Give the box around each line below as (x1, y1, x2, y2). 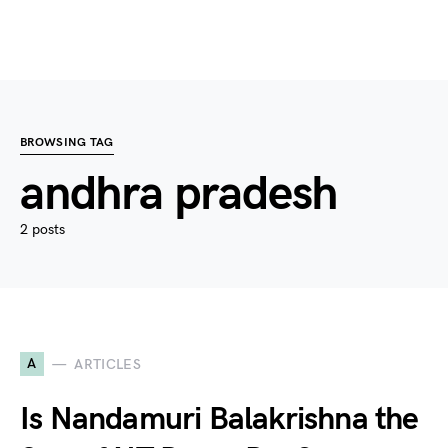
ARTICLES (74, 355, 142, 373)
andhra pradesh (20, 166, 338, 223)
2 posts (20, 221, 65, 238)
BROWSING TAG (20, 135, 114, 150)
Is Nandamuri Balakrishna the (20, 400, 419, 439)
